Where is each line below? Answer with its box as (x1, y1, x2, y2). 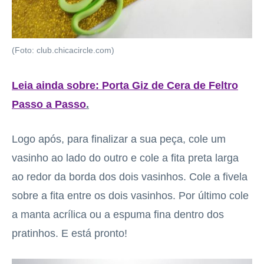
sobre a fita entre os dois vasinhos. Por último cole (12, 190, 249, 202)
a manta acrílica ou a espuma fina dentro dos (12, 209, 224, 220)
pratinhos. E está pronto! (12, 227, 127, 239)
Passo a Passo (12, 98, 86, 110)
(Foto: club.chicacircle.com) (12, 46, 114, 55)
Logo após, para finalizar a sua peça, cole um (12, 133, 226, 145)
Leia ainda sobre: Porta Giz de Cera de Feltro (12, 80, 238, 91)
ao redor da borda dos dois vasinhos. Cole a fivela (12, 171, 247, 183)
